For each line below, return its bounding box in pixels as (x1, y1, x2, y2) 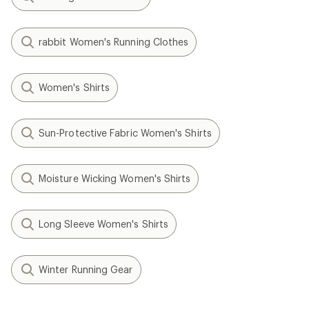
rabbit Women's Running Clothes (39, 36, 189, 48)
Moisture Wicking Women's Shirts (39, 172, 191, 185)
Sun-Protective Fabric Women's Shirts (39, 127, 212, 139)
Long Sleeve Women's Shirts (39, 218, 169, 230)
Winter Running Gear (39, 263, 133, 276)
